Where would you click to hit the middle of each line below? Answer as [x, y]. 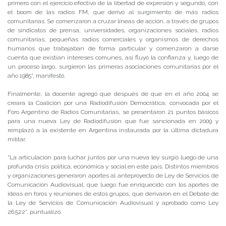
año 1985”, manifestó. [36, 76]
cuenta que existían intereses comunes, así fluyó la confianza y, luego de [113, 58]
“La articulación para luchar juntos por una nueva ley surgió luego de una [113, 158]
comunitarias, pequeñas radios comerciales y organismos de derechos [113, 40]
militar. [17, 139]
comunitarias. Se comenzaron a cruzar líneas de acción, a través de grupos [113, 21]
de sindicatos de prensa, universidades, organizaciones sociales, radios [113, 31]
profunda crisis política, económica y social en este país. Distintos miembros [113, 167]
